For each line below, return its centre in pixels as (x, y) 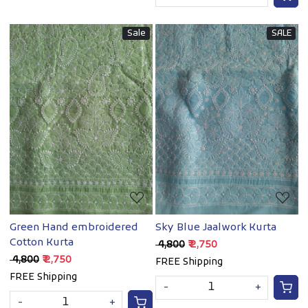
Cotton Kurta (42, 243)
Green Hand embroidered (74, 228)
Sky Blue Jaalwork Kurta (216, 228)
